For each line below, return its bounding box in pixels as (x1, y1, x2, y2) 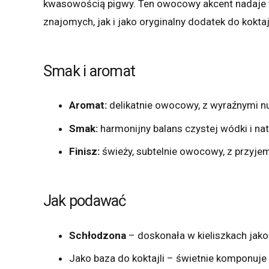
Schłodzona (68, 229, 126, 241)
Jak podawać (43, 192, 126, 210)
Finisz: (68, 145, 100, 157)
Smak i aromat (43, 61, 136, 80)
